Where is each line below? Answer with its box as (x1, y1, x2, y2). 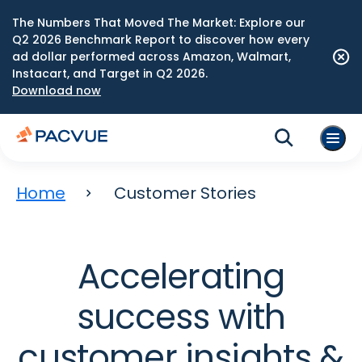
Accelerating (77, 253, 285, 301)
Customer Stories (114, 182, 256, 204)
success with (76, 293, 286, 341)
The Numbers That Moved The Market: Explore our (12, 15, 305, 31)
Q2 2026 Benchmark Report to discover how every (12, 32, 309, 48)
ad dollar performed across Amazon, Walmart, (12, 48, 291, 65)
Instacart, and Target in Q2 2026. (12, 65, 208, 82)
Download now (12, 82, 101, 99)
